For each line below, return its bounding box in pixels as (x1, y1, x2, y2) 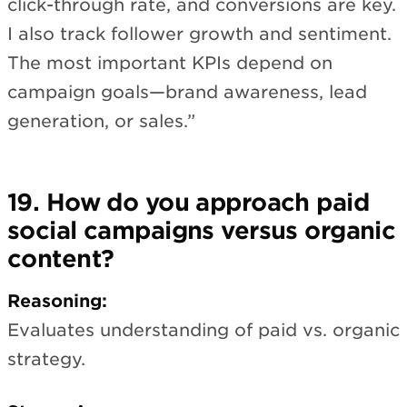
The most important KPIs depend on (7, 52, 333, 74)
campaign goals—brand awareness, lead (7, 81, 367, 103)
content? (7, 244, 114, 273)
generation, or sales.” (7, 110, 195, 132)
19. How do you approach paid (7, 188, 369, 217)
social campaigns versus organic (7, 216, 396, 245)
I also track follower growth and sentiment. (7, 23, 392, 45)
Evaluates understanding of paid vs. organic (7, 319, 400, 341)
